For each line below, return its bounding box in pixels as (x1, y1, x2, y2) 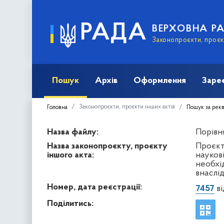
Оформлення (133, 75, 186, 85)
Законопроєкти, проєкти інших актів (79, 103, 175, 110)
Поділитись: (47, 198, 93, 208)
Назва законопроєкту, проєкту (47, 141, 167, 151)
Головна (47, 104, 67, 110)
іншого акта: (47, 150, 94, 160)
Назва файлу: (47, 127, 98, 137)
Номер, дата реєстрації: (47, 182, 142, 192)
